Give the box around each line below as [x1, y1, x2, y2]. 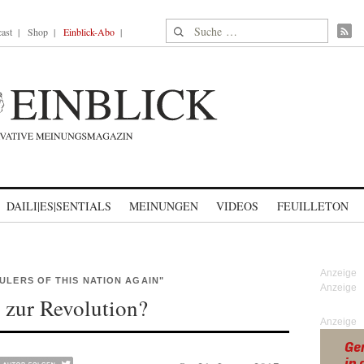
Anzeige [320, 316, 357, 327]
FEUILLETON [276, 198, 349, 214]
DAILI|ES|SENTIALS [6, 198, 111, 214]
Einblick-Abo [63, 25, 115, 38]
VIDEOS [216, 198, 258, 214]
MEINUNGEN [129, 198, 198, 214]
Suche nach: [166, 19, 228, 37]
